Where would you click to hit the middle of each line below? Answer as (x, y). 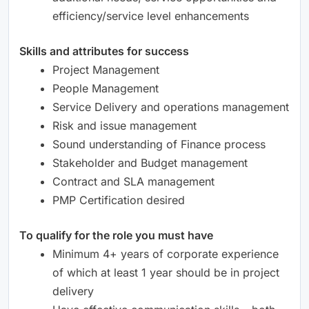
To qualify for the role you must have (116, 235)
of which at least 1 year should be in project (166, 272)
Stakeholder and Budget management (150, 162)
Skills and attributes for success (104, 51)
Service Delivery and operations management (171, 107)
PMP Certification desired (119, 200)
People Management (106, 88)
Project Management (106, 69)
